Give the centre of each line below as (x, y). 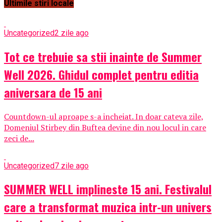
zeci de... (19, 138)
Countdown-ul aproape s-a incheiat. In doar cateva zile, (104, 116)
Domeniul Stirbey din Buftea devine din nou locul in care (105, 127)
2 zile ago (72, 33)
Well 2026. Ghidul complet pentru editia (101, 74)
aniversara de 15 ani (53, 92)
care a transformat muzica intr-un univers (108, 207)
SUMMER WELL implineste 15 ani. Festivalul (108, 189)
